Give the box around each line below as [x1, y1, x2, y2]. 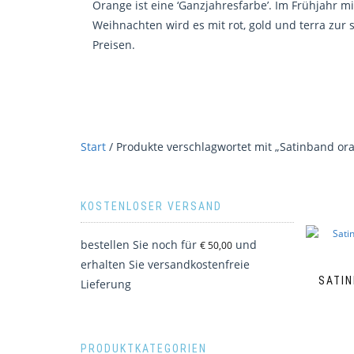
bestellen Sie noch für [81, 237, 200, 252]
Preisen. [92, 37, 135, 52]
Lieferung [81, 277, 131, 292]
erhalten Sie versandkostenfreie [81, 257, 250, 272]
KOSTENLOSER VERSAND [81, 200, 222, 213]
